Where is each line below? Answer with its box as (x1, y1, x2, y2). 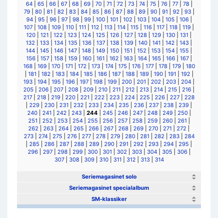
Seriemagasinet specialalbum (69, 184, 149, 191)
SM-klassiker (91, 196, 127, 202)
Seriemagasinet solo (81, 173, 137, 180)
